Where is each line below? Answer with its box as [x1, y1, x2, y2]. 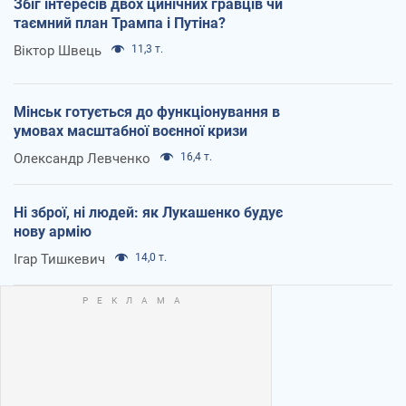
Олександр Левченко [14, 150, 150, 167]
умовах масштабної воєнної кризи [14, 121, 247, 140]
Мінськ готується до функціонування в [14, 102, 280, 121]
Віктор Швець [14, 42, 101, 59]
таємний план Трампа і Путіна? [14, 14, 226, 32]
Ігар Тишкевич [14, 250, 105, 267]
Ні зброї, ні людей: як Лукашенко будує [14, 203, 283, 221]
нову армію [14, 222, 92, 240]
